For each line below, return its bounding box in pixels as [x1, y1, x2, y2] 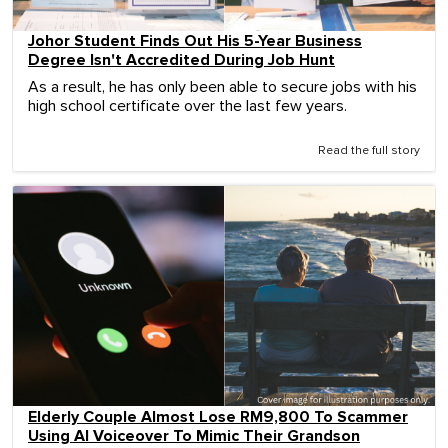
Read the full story [318, 145, 420, 158]
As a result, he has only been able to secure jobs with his [28, 79, 417, 96]
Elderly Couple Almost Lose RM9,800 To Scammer [28, 406, 408, 427]
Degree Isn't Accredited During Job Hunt [28, 50, 335, 71]
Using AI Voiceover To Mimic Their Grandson [28, 425, 360, 446]
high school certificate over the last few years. [28, 98, 347, 115]
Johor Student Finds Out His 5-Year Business [28, 31, 362, 52]
